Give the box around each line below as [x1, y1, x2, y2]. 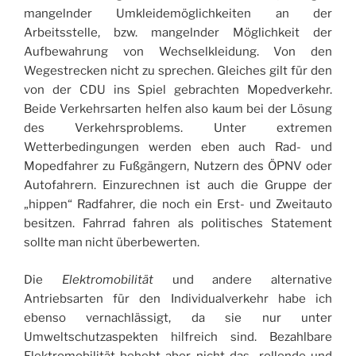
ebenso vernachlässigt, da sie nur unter [24, 310, 332, 325]
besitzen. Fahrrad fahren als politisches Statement [24, 216, 332, 231]
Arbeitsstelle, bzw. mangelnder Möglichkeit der [24, 25, 332, 41]
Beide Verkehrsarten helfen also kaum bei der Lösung [24, 102, 332, 117]
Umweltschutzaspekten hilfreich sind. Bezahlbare [24, 329, 332, 344]
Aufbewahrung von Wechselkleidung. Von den [24, 44, 332, 60]
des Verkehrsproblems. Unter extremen [24, 121, 332, 136]
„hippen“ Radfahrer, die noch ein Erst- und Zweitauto [24, 197, 332, 212]
